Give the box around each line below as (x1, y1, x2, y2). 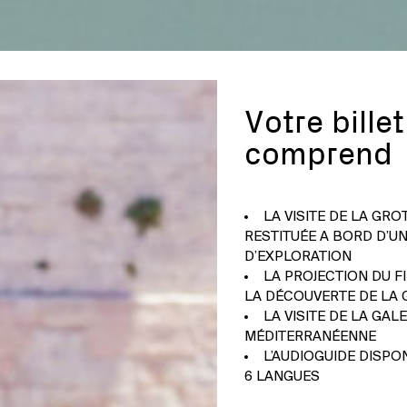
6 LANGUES (244, 369, 320, 384)
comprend (244, 136, 392, 173)
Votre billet (244, 104, 404, 141)
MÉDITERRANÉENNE (244, 329, 376, 344)
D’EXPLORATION (244, 249, 352, 264)
